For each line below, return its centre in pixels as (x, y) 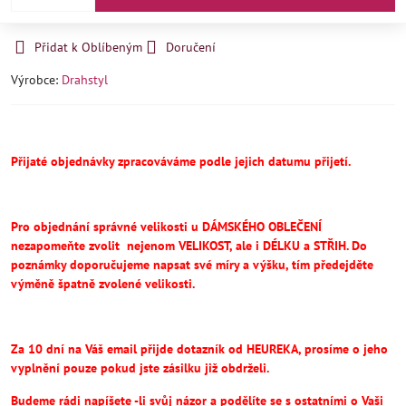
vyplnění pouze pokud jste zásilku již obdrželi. (140, 367)
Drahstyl (85, 79)
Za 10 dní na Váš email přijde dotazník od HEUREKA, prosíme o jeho (199, 348)
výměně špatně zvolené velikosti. (103, 283)
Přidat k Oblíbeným (88, 47)
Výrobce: (36, 79)
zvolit (106, 245)
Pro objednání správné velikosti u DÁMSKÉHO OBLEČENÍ (166, 226)
